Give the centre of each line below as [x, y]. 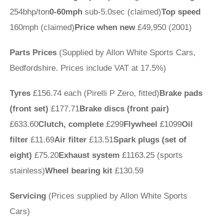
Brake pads [181, 93]
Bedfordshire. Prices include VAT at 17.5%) [88, 68]
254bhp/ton [30, 12]
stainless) [27, 171]
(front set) [29, 109]
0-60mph [66, 12]
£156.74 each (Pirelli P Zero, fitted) [95, 93]
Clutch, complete [71, 124]
